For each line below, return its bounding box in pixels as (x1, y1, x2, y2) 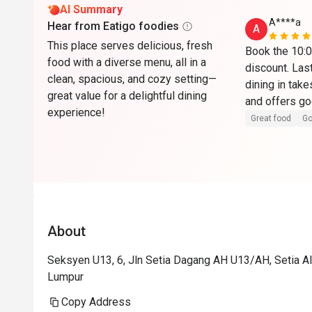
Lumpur (47, 270, 84, 283)
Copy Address (61, 295, 131, 309)
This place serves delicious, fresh (47, 39, 212, 52)
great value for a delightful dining (47, 89, 207, 102)
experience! (47, 106, 105, 119)
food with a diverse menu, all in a (47, 56, 206, 69)
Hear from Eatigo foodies (47, 19, 179, 33)
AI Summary (60, 3, 123, 16)
